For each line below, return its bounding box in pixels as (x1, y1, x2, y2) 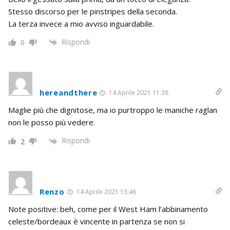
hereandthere (40, 87, 98, 98)
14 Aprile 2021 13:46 (74, 187, 136, 196)
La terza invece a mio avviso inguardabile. (8, 18, 154, 29)
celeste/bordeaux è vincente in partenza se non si (8, 216, 185, 226)
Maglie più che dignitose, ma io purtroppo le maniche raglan (8, 105, 217, 116)
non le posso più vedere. (8, 117, 95, 128)
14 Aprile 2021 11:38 (107, 88, 169, 98)
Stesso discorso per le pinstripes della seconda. (8, 6, 177, 17)
